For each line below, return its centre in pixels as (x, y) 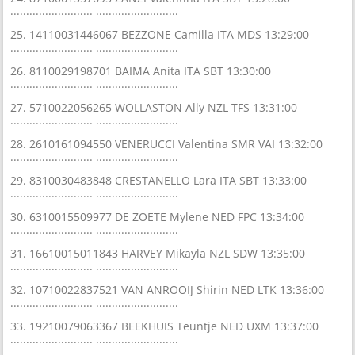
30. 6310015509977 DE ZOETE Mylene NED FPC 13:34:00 (158, 216)
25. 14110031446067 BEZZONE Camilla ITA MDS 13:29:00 (160, 34)
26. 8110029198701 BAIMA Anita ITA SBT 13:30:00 (141, 71)
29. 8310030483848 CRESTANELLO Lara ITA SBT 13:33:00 (159, 180)
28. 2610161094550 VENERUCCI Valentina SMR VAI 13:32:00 (167, 143)
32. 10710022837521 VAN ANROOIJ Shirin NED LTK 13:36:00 (168, 289)
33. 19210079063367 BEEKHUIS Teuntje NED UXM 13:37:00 (165, 326)
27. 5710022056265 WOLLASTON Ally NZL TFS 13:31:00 (154, 107)
